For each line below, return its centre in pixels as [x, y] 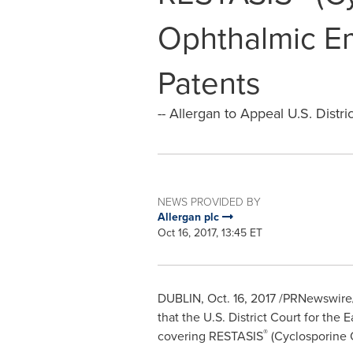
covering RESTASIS [210, 336]
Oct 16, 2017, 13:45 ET [210, 233]
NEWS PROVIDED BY [209, 201]
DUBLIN [179, 298]
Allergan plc [190, 217]
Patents [209, 83]
